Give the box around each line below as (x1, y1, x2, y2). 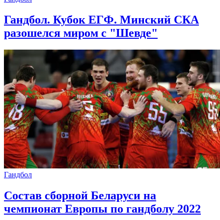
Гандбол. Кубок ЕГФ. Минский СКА (4, 13, 199, 26)
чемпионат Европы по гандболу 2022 (4, 202, 201, 216)
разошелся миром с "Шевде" (4, 26, 158, 39)
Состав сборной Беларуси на (4, 189, 156, 202)
